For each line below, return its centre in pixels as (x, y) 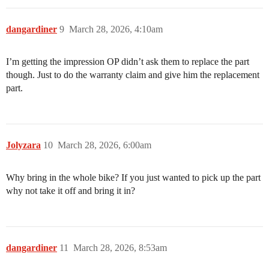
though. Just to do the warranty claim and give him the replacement (133, 75)
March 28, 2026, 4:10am (116, 29)
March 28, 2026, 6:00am (104, 145)
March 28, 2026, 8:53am (120, 248)
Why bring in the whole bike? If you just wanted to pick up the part (133, 177)
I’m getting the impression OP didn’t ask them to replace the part (128, 62)
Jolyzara (23, 145)
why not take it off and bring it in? (71, 191)
